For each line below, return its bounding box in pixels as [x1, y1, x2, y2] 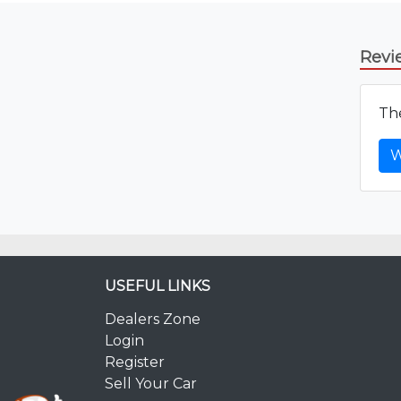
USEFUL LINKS [105, 277, 210, 294]
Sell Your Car [105, 374, 197, 392]
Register [105, 353, 165, 371]
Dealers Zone [105, 310, 200, 328]
